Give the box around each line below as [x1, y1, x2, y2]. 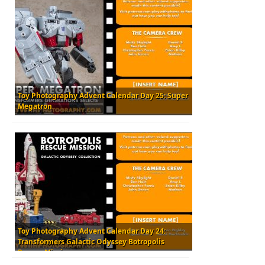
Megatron [18, 101, 52, 111]
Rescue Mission [18, 247, 72, 257]
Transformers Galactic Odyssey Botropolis [18, 236, 164, 247]
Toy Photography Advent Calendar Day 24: [18, 225, 166, 236]
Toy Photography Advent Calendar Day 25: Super [18, 90, 188, 101]
